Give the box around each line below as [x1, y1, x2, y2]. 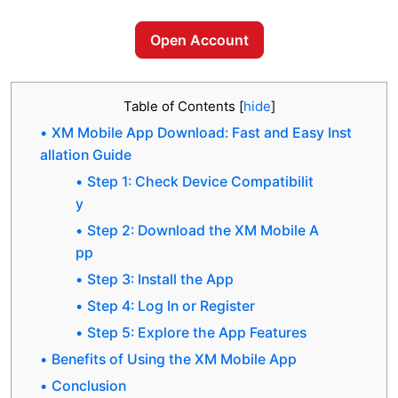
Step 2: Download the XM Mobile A [87, 222, 319, 240]
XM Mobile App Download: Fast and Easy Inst [52, 124, 352, 142]
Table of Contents [123, 98, 239, 115]
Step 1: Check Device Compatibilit [87, 173, 314, 191]
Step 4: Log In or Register [87, 298, 255, 315]
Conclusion [52, 378, 126, 395]
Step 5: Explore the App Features [87, 324, 306, 342]
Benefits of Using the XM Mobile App [52, 351, 297, 369]
